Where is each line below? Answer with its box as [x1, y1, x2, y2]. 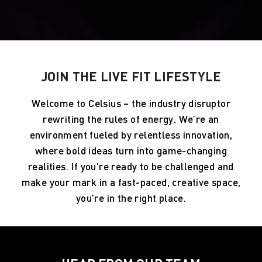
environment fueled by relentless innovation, [29, 130, 233, 140]
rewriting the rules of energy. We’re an [43, 115, 219, 125]
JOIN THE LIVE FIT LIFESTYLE [40, 72, 222, 84]
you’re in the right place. [75, 194, 187, 204]
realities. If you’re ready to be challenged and [28, 162, 234, 172]
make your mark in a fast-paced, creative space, [21, 178, 241, 188]
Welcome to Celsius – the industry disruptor [31, 99, 231, 109]
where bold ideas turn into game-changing [35, 146, 227, 156]
